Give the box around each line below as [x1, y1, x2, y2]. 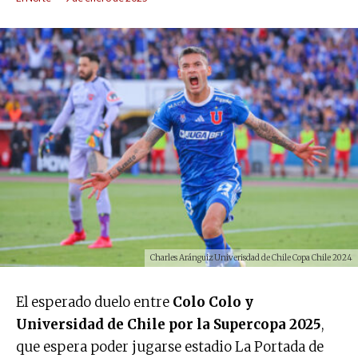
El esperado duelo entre [16, 292, 173, 311]
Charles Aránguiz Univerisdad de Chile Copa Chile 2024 [150, 252, 352, 263]
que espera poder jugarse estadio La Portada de [16, 337, 324, 356]
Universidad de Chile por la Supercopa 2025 [16, 315, 321, 333]
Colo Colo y [173, 292, 253, 311]
